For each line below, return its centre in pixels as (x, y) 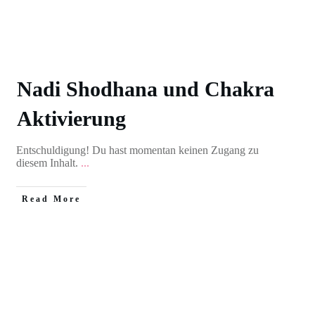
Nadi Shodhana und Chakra (145, 89)
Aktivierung (71, 118)
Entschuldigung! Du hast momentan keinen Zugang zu (137, 150)
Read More (51, 199)
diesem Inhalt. (48, 163)
